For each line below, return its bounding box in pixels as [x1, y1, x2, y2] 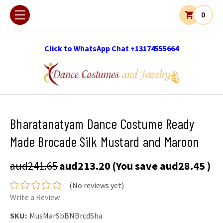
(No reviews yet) [69, 180, 124, 191]
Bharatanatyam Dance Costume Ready [10, 114, 195, 132]
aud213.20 [59, 158, 111, 173]
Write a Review [10, 192, 60, 203]
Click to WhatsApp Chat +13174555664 [44, 43, 179, 53]
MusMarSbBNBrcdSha [29, 210, 103, 221]
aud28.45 [160, 158, 207, 173]
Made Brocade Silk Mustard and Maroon [10, 132, 199, 150]
